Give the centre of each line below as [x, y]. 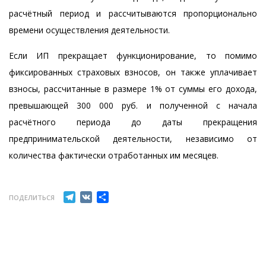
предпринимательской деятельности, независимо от [133, 139]
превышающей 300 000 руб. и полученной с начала [133, 105]
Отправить [135, 196]
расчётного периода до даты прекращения [133, 122]
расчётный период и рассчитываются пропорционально [133, 13]
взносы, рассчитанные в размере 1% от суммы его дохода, [133, 89]
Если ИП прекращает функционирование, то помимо [133, 56]
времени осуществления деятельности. [89, 30]
